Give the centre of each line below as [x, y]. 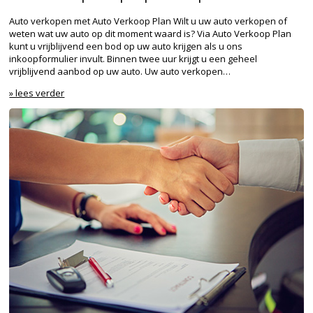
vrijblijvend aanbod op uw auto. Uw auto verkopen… [120, 72]
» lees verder [37, 93]
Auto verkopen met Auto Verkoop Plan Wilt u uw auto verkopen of [148, 21]
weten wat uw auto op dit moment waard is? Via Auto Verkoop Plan [151, 34]
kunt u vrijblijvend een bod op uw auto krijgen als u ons [126, 46]
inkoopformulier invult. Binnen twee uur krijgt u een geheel [133, 59]
